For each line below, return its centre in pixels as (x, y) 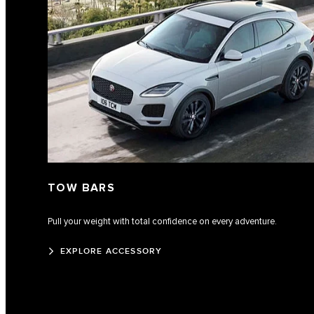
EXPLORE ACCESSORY (111, 251)
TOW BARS (82, 188)
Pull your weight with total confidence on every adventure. (162, 221)
